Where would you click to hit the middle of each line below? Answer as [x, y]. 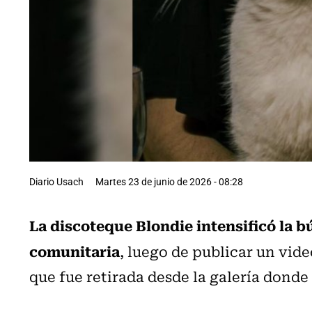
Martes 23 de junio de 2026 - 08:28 [169, 181]
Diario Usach [56, 181]
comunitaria [75, 250]
